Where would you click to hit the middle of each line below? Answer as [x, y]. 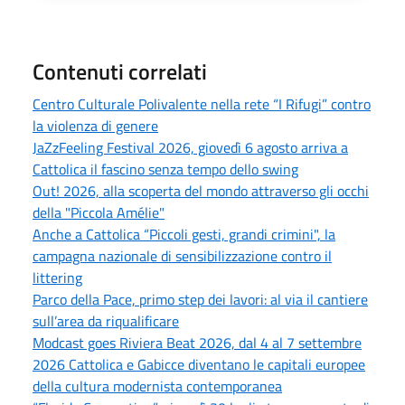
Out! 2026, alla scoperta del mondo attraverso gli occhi [201, 190]
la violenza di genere [95, 125]
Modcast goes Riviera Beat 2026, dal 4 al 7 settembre [197, 342]
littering [57, 277]
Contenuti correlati [120, 71]
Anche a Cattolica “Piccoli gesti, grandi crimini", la [184, 234]
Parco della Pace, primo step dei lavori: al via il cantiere [200, 299]
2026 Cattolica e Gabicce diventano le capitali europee [199, 364]
